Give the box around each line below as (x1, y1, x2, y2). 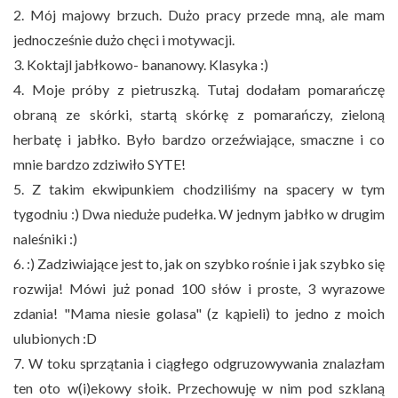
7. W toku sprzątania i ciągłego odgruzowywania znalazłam (13, 354, 385, 371)
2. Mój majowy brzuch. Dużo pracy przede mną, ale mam (13, 5, 385, 23)
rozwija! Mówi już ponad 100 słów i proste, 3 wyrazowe (13, 279, 385, 297)
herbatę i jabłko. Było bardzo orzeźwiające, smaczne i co (13, 130, 385, 147)
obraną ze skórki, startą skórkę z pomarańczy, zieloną (13, 105, 385, 123)
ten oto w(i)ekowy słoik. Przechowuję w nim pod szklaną (13, 378, 385, 396)
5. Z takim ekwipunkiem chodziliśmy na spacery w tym (13, 179, 385, 197)
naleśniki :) (13, 229, 77, 247)
